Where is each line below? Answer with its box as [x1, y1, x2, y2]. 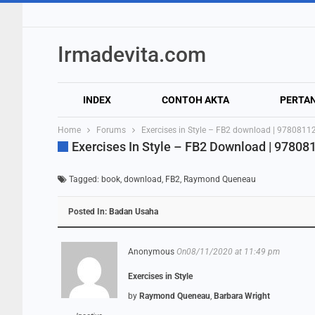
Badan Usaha [109, 207, 158, 217]
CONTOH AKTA [162, 94, 229, 105]
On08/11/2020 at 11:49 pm [176, 247, 280, 257]
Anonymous [128, 247, 174, 257]
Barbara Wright [214, 291, 270, 301]
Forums [96, 125, 126, 135]
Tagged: [67, 174, 101, 184]
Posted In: [68, 207, 109, 217]
